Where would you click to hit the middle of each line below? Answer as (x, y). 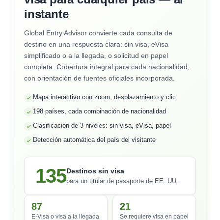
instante (46, 14)
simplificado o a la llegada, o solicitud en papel (96, 55)
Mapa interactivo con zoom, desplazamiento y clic (104, 97)
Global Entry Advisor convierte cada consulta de (98, 33)
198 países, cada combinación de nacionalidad (99, 111)
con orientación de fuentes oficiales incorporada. (99, 78)
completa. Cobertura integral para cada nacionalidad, (107, 67)
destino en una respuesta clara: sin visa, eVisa (96, 44)
